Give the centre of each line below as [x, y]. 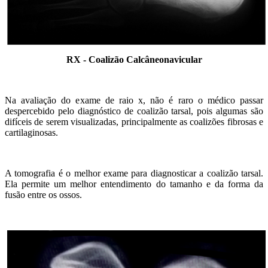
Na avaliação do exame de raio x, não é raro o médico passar [134, 100]
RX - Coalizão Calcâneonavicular [134, 59]
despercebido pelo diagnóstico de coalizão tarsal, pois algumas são [134, 111]
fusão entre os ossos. [45, 194]
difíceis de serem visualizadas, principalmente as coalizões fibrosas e [134, 121]
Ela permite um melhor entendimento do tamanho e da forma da [134, 184]
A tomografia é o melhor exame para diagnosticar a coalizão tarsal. [134, 173]
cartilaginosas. [31, 132]
